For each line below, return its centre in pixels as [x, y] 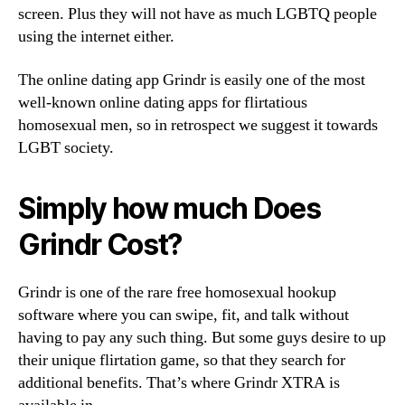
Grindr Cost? [100, 244]
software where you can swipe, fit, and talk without [184, 315]
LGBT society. [66, 147]
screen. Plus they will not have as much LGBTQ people [198, 14]
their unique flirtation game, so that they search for [182, 360]
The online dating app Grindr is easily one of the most [192, 80]
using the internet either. [96, 37]
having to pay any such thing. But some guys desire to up [202, 337]
